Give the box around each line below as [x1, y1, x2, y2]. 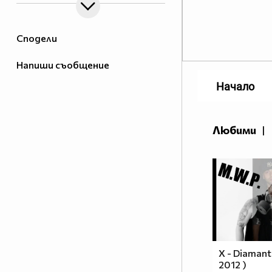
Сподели [16, 32, 57, 44]
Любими [212, 123, 256, 137]
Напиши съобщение [16, 59, 109, 71]
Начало [216, 80, 254, 93]
